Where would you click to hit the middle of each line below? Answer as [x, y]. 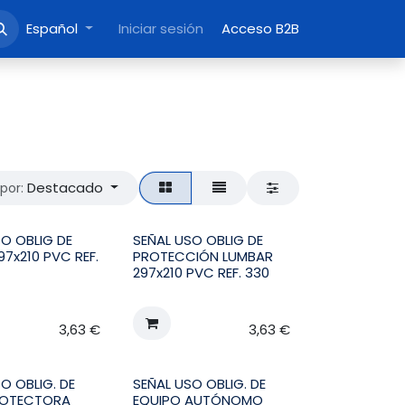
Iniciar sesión [161, 28]
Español [52, 28]
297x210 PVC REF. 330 [201, 273]
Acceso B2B [260, 28]
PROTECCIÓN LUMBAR [202, 257]
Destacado [66, 188]
